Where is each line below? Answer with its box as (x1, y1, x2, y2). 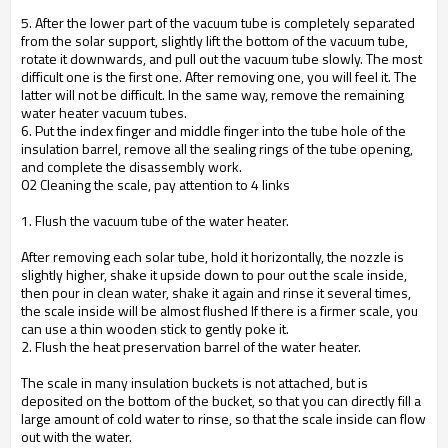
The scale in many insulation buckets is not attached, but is (21, 372, 368, 393)
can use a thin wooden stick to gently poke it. (21, 318, 289, 339)
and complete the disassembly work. (21, 156, 242, 177)
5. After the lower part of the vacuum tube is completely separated (21, 12, 415, 33)
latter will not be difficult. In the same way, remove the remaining (21, 84, 404, 105)
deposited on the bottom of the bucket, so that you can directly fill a (21, 390, 421, 411)
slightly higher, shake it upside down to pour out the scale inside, (21, 264, 407, 285)
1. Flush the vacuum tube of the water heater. (21, 210, 289, 231)
